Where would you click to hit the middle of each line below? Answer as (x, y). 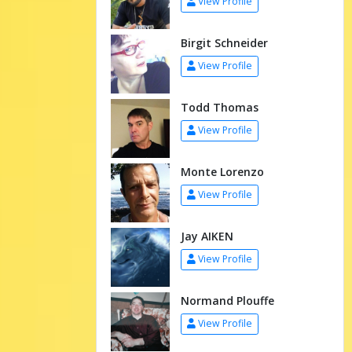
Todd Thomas (219, 107)
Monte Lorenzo (222, 171)
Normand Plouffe (227, 300)
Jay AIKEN (207, 236)
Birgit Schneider (224, 42)
